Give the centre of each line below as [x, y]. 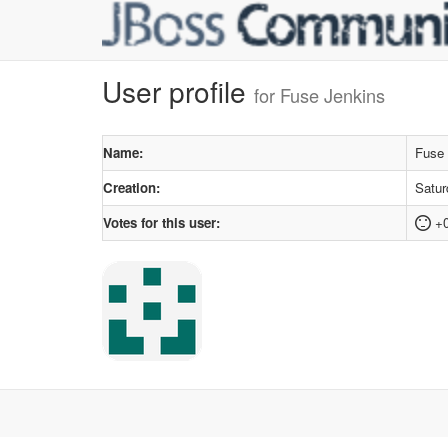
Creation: [131, 187]
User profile [178, 91]
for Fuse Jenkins [319, 95]
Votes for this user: [161, 222]
